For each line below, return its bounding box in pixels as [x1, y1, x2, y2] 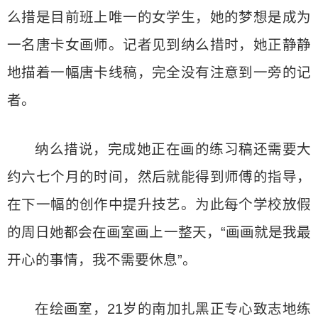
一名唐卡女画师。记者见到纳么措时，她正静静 [7, 36, 311, 53]
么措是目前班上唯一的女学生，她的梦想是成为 [7, 9, 311, 25]
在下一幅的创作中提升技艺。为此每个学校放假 [7, 196, 311, 212]
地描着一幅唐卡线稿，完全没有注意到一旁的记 [7, 64, 311, 80]
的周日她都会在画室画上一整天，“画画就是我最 [7, 224, 311, 240]
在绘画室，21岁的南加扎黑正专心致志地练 [35, 300, 311, 317]
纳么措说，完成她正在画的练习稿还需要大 [35, 141, 311, 157]
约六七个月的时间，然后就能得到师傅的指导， [7, 168, 311, 185]
